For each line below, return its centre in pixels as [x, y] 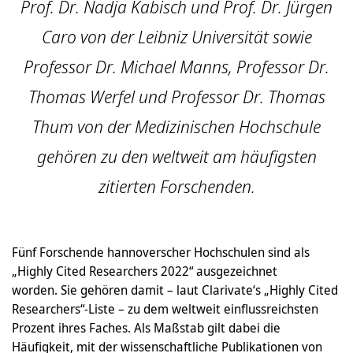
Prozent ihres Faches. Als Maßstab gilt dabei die [146, 328]
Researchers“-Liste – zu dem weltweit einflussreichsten [165, 309]
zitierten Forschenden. [176, 186]
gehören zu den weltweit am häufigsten [176, 156]
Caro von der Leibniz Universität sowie [176, 37]
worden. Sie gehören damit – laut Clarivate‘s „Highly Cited [175, 290]
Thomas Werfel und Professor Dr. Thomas [176, 97]
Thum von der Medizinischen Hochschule [176, 126]
